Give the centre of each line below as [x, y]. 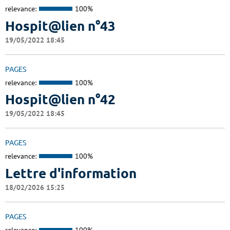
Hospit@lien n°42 [60, 100]
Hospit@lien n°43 [60, 26]
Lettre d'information [71, 173]
